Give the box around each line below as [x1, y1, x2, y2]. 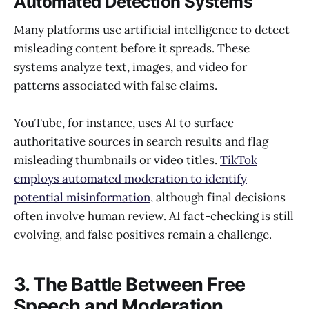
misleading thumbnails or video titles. [14, 152, 220, 168]
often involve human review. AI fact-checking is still [14, 208, 294, 223]
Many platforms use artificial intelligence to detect [14, 21, 290, 37]
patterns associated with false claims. [14, 77, 220, 93]
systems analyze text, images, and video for [14, 59, 247, 74]
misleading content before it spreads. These [14, 40, 250, 56]
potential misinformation [14, 189, 150, 205]
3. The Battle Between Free [14, 273, 246, 297]
